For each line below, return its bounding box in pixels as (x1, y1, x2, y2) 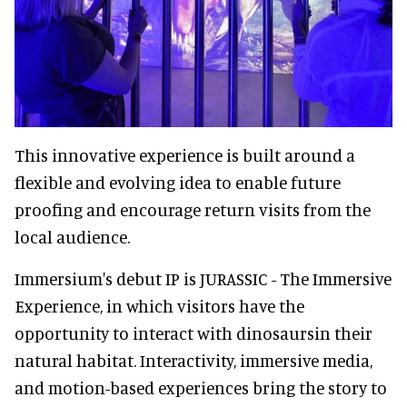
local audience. (15, 226, 130, 248)
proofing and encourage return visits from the (15, 199, 371, 221)
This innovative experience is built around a (15, 144, 355, 166)
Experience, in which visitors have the (15, 295, 304, 317)
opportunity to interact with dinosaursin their (15, 323, 372, 344)
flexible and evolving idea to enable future (15, 172, 341, 194)
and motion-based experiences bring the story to (15, 377, 387, 399)
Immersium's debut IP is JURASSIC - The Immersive (15, 268, 392, 290)
